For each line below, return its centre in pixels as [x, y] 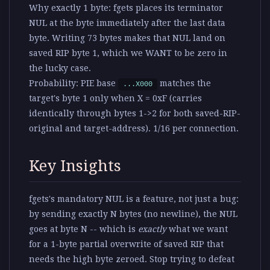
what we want [197, 229]
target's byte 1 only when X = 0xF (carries [115, 99]
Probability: [54, 83]
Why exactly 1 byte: [70, 8]
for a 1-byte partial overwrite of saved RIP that [126, 244]
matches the [184, 83]
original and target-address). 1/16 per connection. [134, 129]
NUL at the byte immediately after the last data [127, 23]
